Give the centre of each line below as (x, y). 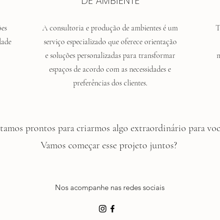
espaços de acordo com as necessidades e (110, 69)
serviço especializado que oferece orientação (110, 42)
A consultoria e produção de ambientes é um (110, 28)
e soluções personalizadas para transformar (110, 55)
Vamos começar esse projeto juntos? (109, 145)
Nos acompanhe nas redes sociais (110, 187)
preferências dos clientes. (110, 83)
